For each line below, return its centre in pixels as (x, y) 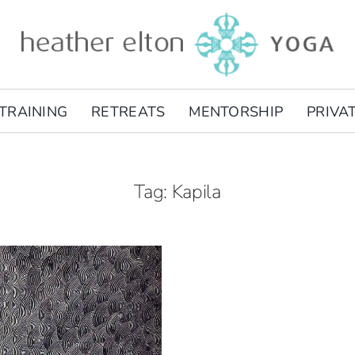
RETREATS (128, 111)
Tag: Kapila (177, 191)
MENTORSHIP (236, 111)
